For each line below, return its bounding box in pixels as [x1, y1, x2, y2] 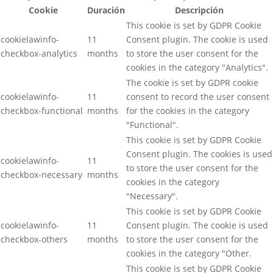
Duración [87, 4, 125, 16]
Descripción [175, 4, 224, 16]
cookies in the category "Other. [126, 247, 252, 259]
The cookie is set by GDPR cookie [126, 76, 258, 88]
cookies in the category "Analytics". [126, 61, 268, 73]
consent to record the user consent [126, 90, 269, 102]
